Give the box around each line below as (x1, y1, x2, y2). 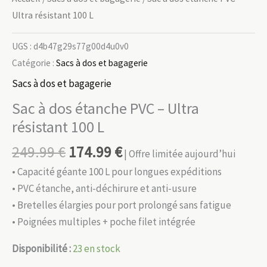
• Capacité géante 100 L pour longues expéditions (12, 165, 222, 179)
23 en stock (73, 242, 120, 256)
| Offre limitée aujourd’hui (124, 147, 235, 160)
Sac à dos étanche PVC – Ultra (12, 98, 199, 118)
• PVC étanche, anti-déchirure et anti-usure (12, 182, 197, 195)
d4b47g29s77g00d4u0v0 (33, 40, 129, 52)
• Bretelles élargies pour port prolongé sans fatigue (12, 198, 231, 212)
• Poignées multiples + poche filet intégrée (12, 215, 195, 229)
